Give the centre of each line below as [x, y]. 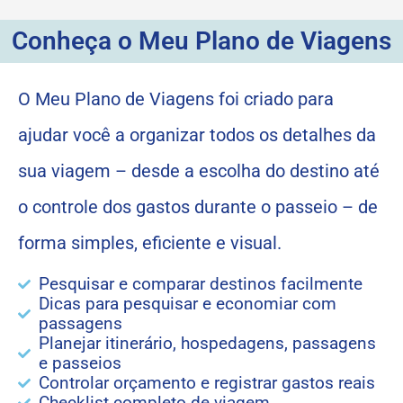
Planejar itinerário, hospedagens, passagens [207, 343]
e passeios [80, 363]
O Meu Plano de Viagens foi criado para [176, 99]
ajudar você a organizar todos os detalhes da [197, 134]
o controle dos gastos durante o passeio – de [198, 206]
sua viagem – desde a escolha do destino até [199, 170]
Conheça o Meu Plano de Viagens [201, 40]
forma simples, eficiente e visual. [150, 242]
